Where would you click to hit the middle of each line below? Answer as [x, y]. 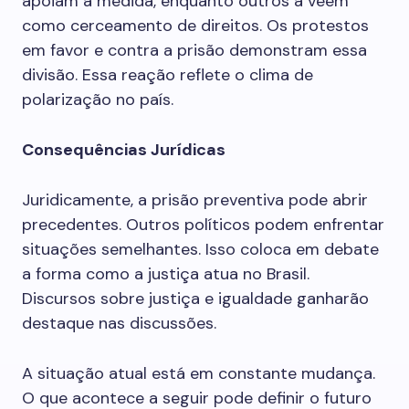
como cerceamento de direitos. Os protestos [195, 26]
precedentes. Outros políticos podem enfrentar [203, 225]
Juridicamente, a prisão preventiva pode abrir [195, 200]
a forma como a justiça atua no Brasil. [166, 274]
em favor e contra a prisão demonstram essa [194, 50]
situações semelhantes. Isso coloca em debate [200, 249]
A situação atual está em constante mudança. [199, 373]
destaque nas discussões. [119, 323]
